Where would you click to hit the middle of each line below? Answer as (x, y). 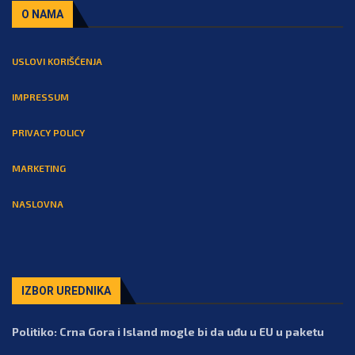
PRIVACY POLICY (48, 132)
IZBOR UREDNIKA (66, 291)
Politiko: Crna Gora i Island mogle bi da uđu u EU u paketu (168, 332)
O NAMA (42, 14)
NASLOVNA (38, 204)
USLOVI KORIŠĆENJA (57, 61)
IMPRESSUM (40, 97)
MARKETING (39, 168)
